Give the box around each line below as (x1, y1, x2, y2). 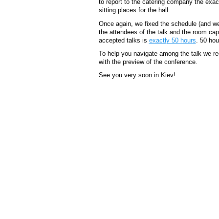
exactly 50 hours (149, 36, 196, 44)
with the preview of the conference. (98, 58, 197, 66)
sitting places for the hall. (98, 6, 170, 14)
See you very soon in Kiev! (98, 71, 175, 79)
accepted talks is (98, 36, 149, 44)
